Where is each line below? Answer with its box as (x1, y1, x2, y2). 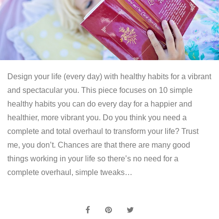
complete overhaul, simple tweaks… (7, 168, 132, 177)
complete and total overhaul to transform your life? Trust (7, 127, 198, 136)
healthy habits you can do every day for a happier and (7, 100, 192, 109)
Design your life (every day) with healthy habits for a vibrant (7, 72, 211, 81)
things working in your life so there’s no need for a (7, 154, 178, 163)
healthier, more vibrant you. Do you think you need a (7, 113, 187, 122)
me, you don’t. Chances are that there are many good (7, 141, 190, 150)
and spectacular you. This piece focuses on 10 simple (7, 86, 193, 95)
